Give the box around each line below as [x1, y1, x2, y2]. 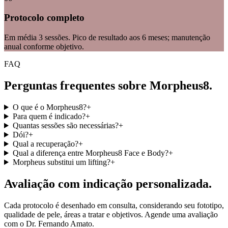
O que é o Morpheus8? [12, 103, 87, 111]
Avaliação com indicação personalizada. [4, 177, 212, 190]
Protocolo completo [4, 12, 84, 23]
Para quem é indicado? [12, 112, 85, 121]
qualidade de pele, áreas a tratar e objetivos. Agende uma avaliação [4, 210, 218, 219]
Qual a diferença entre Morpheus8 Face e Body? [12, 149, 168, 157]
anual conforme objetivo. [4, 42, 84, 51]
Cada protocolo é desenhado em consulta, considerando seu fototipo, [4, 201, 224, 210]
